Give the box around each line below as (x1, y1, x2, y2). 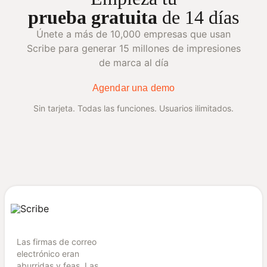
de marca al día (98, 57, 169, 69)
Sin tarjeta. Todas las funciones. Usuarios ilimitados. (33, 103, 234, 114)
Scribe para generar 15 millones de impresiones (26, 42, 241, 55)
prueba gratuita (28, 7, 157, 29)
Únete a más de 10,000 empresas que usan (36, 28, 231, 41)
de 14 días (157, 7, 239, 29)
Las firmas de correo (17, 237, 97, 247)
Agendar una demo (92, 83, 175, 94)
